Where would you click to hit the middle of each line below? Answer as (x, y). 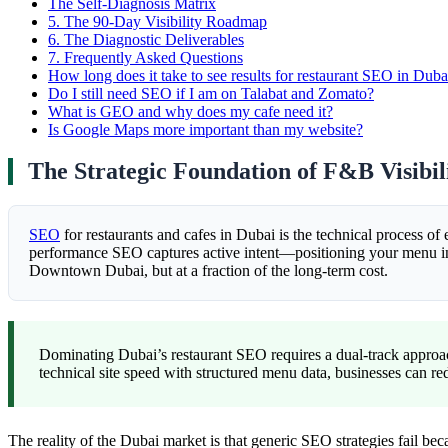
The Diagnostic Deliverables (152, 39)
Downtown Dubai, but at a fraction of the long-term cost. (208, 271)
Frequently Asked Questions (151, 57)
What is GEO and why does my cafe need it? (190, 111)
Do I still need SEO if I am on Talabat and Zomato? (211, 93)
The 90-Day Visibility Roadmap (163, 21)
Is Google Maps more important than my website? (205, 129)
